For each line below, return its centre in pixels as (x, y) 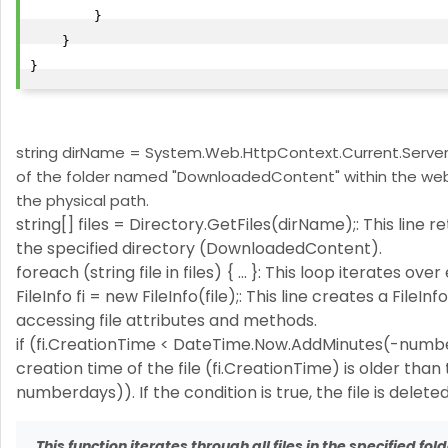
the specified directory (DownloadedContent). (199, 248)
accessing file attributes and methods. (166, 320)
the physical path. (82, 200)
